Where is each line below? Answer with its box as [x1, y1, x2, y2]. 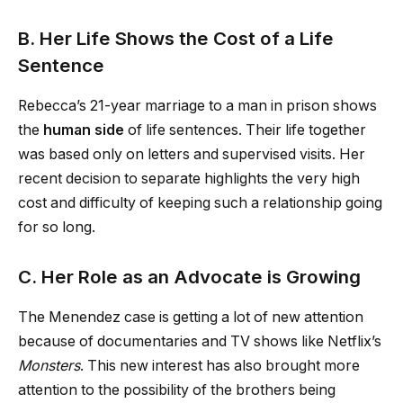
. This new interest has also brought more [80, 356, 360, 374]
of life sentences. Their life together [124, 121, 366, 139]
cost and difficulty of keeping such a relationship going [18, 193, 382, 211]
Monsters [18, 356, 80, 374]
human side [43, 121, 124, 139]
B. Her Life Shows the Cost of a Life [18, 27, 334, 50]
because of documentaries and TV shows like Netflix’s [18, 332, 381, 350]
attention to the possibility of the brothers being [18, 381, 336, 399]
